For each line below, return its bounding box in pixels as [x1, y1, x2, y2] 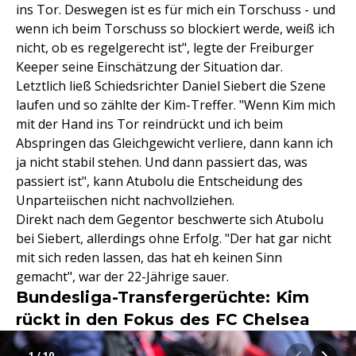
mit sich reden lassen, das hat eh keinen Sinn [16, 249, 282, 267]
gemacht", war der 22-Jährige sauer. [16, 268, 229, 286]
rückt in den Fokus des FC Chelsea [16, 310, 311, 330]
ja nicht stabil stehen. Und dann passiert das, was [16, 153, 308, 172]
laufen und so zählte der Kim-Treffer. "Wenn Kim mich [16, 96, 335, 114]
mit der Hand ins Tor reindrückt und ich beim [16, 115, 283, 133]
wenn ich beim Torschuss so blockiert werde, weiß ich [16, 20, 335, 38]
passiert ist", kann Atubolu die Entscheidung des [16, 172, 303, 191]
